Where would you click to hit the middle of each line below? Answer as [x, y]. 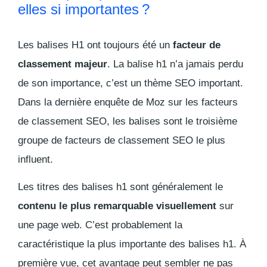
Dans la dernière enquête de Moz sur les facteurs [128, 103]
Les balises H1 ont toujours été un [95, 45]
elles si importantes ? [84, 10]
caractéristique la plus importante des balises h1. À [132, 244]
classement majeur [63, 64]
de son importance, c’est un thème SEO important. [131, 83]
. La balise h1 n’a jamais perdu [175, 64]
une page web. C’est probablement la [100, 225]
